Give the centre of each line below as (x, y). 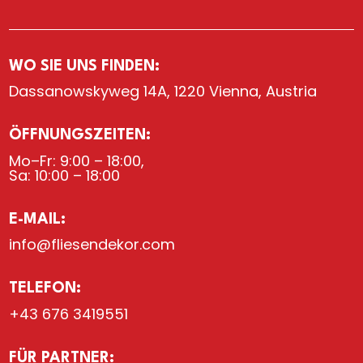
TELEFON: (45, 289)
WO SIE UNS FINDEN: (85, 66)
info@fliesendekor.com (92, 245)
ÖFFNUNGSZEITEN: (80, 136)
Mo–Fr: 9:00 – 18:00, (77, 160)
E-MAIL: (38, 219)
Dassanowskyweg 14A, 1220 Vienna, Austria (163, 92)
